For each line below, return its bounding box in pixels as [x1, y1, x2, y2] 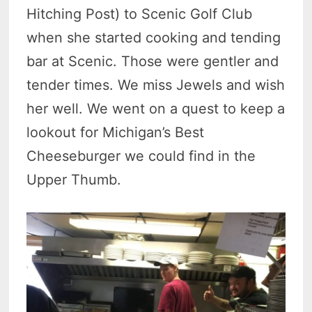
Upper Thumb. [26, 171, 122, 189]
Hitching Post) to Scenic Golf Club [26, 6, 253, 23]
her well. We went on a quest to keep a [26, 100, 286, 118]
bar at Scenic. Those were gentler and [26, 53, 279, 70]
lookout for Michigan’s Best [26, 124, 205, 141]
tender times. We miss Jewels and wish [26, 77, 286, 94]
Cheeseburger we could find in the [26, 148, 256, 165]
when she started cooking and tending [26, 29, 281, 47]
